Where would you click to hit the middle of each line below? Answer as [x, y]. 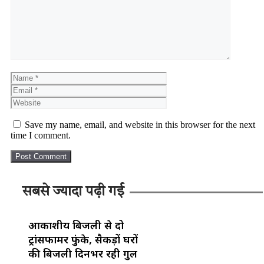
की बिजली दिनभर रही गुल [83, 254]
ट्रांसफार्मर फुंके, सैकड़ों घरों [83, 240]
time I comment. [41, 136]
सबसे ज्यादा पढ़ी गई [73, 192]
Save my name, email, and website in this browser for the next [140, 125]
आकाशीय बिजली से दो [76, 225]
